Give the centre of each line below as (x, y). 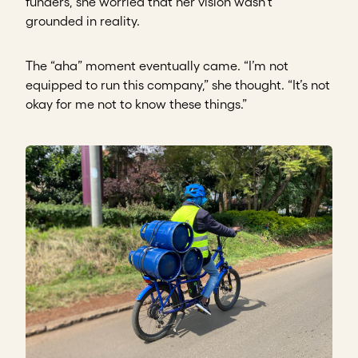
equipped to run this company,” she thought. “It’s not (178, 85)
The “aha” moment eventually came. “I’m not (157, 66)
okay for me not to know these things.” (136, 104)
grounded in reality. (83, 21)
